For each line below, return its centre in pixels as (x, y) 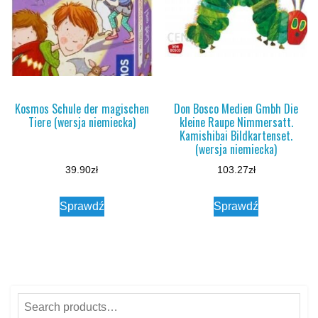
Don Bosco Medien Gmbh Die (236, 108)
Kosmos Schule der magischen (82, 108)
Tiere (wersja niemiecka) (82, 122)
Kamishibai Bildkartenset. (236, 135)
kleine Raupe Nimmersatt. (236, 122)
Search (35, 302)
